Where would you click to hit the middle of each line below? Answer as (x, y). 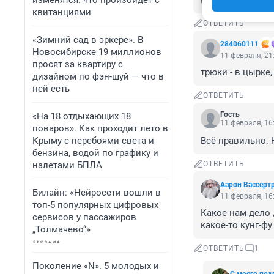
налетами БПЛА (67, 165)
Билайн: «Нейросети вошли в (97, 193)
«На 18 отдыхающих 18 (82, 116)
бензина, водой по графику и (95, 153)
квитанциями (62, 12)
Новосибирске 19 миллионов (97, 52)
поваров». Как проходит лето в (100, 128)
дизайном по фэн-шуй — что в (98, 76)
